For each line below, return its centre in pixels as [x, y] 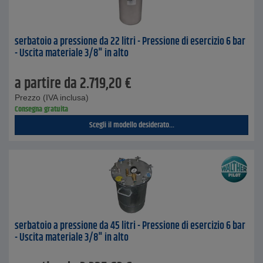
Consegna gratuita [41, 109]
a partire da [46, 84]
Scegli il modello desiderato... [131, 125]
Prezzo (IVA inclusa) [52, 97]
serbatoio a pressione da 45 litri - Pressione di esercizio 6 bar [130, 226]
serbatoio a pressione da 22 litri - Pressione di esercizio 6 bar [130, 42]
